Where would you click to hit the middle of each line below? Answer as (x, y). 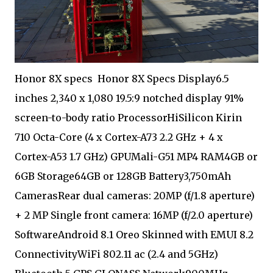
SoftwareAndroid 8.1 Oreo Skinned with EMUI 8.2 (134, 235)
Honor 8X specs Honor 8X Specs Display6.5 (122, 79)
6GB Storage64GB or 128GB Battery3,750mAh (123, 176)
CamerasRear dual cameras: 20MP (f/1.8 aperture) (135, 196)
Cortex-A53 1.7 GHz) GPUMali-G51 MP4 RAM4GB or (136, 157)
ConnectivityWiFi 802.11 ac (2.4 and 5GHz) (116, 254)
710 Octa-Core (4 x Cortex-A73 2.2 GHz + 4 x (119, 137)
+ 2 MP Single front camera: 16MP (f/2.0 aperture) (134, 215)
